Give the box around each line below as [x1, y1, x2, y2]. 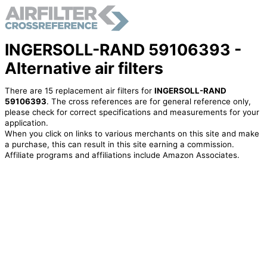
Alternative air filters [4, 58, 163, 77]
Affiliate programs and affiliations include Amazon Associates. [4, 150, 240, 160]
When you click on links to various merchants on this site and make [4, 129, 259, 139]
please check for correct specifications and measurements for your [4, 107, 259, 117]
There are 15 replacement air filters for [4, 86, 154, 96]
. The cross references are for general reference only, [46, 97, 251, 107]
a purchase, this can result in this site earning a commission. [4, 139, 234, 150]
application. [4, 118, 48, 128]
